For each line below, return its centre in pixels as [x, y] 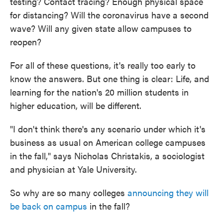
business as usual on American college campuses [108, 142]
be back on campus [49, 206]
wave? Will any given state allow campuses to [101, 28]
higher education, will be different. [76, 105]
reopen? [26, 41]
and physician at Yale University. [73, 169]
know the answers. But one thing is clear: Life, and [110, 78]
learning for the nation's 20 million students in [99, 92]
